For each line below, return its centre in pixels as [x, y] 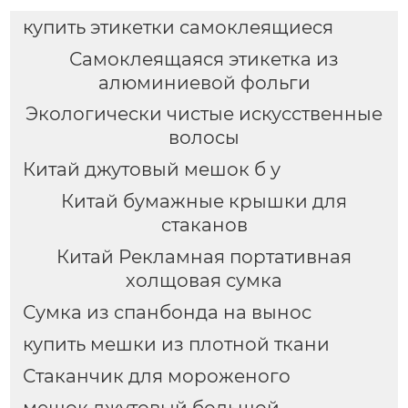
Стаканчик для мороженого [156, 377]
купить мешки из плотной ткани [176, 345]
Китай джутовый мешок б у [151, 170]
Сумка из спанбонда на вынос [167, 313]
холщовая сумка [204, 281]
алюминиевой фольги [204, 82]
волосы [204, 138]
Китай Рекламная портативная [204, 257]
